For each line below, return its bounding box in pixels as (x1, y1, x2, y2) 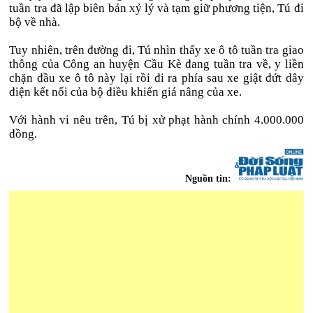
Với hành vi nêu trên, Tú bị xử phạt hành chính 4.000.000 (9, 113, 304, 126)
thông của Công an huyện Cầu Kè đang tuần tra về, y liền (9, 57, 304, 71)
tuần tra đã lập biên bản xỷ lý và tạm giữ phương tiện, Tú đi (9, 1, 304, 15)
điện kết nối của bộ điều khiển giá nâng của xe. (9, 85, 242, 99)
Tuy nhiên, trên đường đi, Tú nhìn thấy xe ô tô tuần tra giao (9, 43, 304, 57)
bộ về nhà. (9, 15, 61, 29)
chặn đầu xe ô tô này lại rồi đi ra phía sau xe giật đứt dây (9, 71, 304, 85)
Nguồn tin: (184, 173, 234, 184)
